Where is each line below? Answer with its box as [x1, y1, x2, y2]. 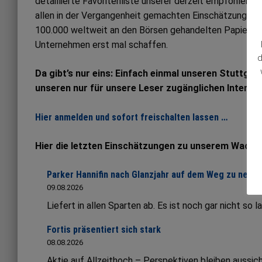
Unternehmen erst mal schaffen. [35, 39, 168, 51]
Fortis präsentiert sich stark [47, 224, 161, 236]
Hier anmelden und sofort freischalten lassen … [35, 112, 227, 123]
